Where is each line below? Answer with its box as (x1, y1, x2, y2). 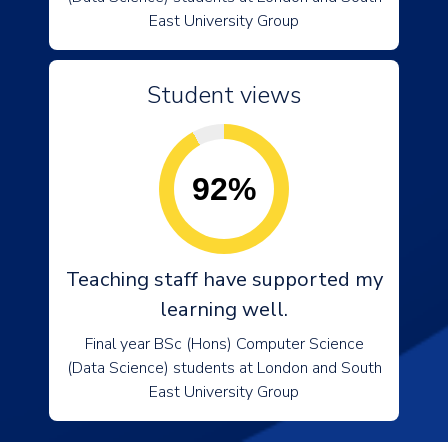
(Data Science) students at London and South (66, 357, 382, 379)
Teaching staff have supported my (65, 266, 383, 293)
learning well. (160, 296, 288, 323)
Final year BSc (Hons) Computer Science (84, 333, 364, 355)
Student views (147, 79, 301, 111)
